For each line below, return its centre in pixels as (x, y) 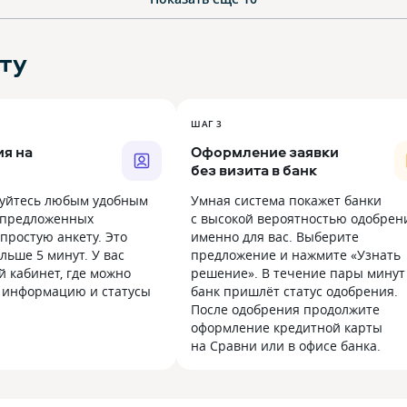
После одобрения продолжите (285, 310)
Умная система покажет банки (286, 201)
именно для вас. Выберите (275, 237)
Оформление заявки (265, 152)
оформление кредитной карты (287, 328)
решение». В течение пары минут (298, 273)
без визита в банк (254, 170)
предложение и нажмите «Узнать (296, 255)
